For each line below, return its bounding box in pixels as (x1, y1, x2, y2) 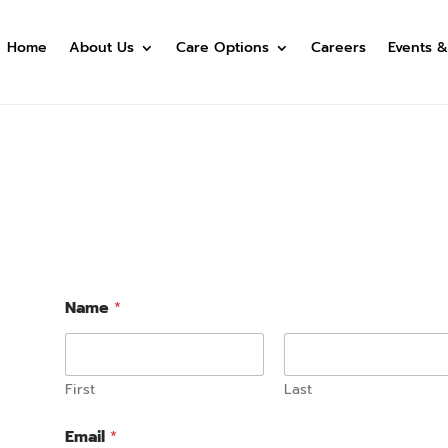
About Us (69, 37, 135, 58)
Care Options (176, 37, 270, 58)
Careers (311, 37, 367, 58)
